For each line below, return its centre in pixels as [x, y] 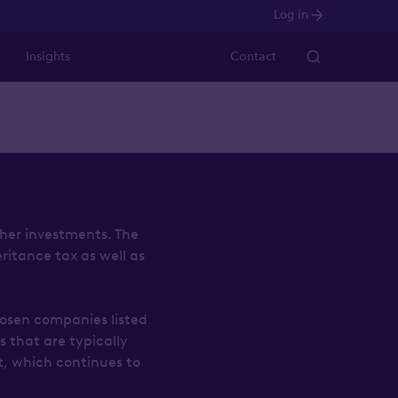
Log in [291, 15]
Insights [48, 56]
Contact [254, 56]
